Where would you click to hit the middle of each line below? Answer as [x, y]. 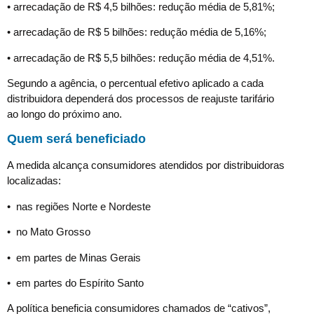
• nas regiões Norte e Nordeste [79, 206]
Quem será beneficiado [76, 139]
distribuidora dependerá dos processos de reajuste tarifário [141, 98]
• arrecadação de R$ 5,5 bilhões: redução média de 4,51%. [141, 57]
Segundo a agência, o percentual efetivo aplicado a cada [135, 83]
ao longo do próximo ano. [64, 114]
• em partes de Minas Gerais [74, 257]
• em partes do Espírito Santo [75, 282]
